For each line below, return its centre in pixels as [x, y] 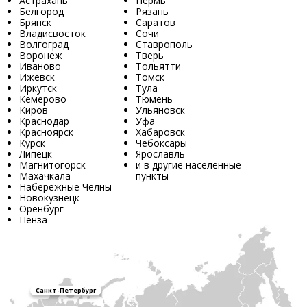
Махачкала [45, 176]
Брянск [35, 23]
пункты [152, 176]
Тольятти [158, 66]
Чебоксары [161, 143]
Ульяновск [160, 110]
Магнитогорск [52, 165]
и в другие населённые [188, 165]
